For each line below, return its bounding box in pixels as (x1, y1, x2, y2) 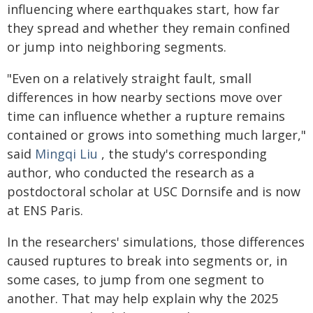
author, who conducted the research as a (7, 164, 254, 181)
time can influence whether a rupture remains (7, 108, 285, 124)
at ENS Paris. (7, 202, 83, 219)
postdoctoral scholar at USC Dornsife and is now (7, 183, 300, 200)
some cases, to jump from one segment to (7, 271, 264, 288)
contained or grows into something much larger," (7, 126, 306, 143)
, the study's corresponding (98, 145, 267, 162)
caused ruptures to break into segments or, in (7, 252, 287, 269)
